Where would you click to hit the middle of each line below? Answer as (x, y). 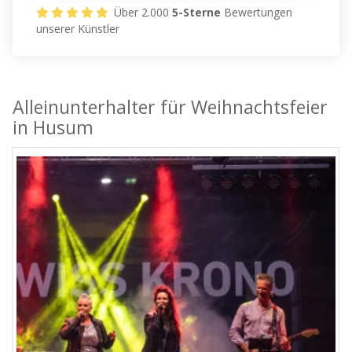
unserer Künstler (78, 29)
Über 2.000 (142, 13)
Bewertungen (257, 13)
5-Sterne (197, 13)
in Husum (53, 128)
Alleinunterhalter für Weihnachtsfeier (170, 107)
